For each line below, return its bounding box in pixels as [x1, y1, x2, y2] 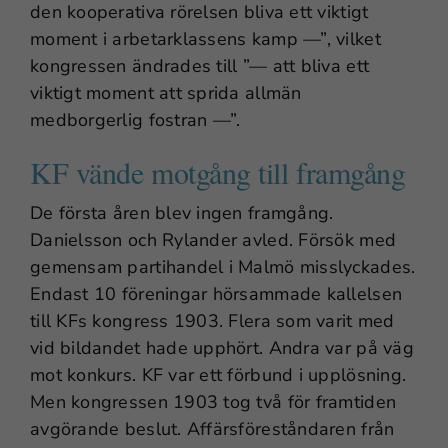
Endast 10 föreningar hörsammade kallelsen [30, 281, 403, 306]
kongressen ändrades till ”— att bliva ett [30, 53, 370, 78]
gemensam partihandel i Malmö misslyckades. [30, 254, 416, 279]
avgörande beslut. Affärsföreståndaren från [30, 416, 395, 441]
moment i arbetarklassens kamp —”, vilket [30, 26, 381, 51]
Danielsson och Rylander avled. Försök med [30, 227, 397, 252]
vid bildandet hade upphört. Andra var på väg [30, 335, 414, 360]
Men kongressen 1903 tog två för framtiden [30, 389, 397, 414]
